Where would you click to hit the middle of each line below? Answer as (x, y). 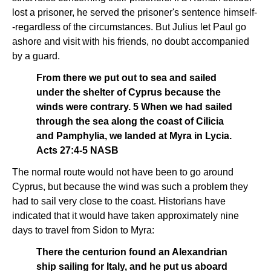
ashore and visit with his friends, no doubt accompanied (131, 41)
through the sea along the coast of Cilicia (130, 121)
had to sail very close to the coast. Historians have (119, 201)
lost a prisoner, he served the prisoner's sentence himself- (135, 12)
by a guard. (36, 56)
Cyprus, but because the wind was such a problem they (130, 187)
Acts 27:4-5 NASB (77, 150)
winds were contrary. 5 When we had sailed (134, 107)
